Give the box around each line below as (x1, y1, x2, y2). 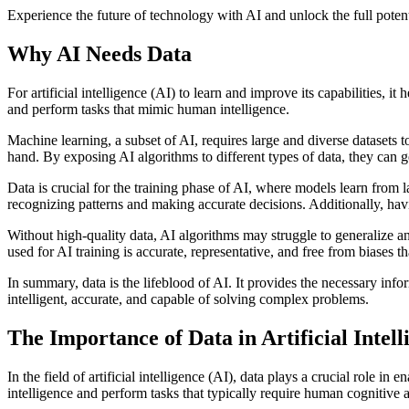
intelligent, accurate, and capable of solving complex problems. (7, 291, 369, 308)
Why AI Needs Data (7, 42, 192, 67)
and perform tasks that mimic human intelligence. (7, 101, 289, 118)
